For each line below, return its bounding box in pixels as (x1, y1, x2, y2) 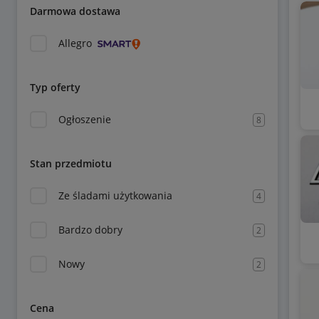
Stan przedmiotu (30, 157, 112, 170)
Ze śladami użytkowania (58, 189, 172, 202)
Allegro (58, 36, 92, 50)
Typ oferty (30, 80, 80, 94)
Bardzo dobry (58, 223, 122, 236)
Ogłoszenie (58, 113, 111, 126)
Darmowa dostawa (30, 4, 120, 18)
